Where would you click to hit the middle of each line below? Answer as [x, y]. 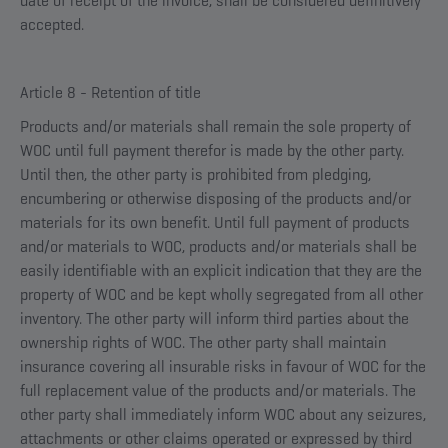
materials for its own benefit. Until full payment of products [215, 222]
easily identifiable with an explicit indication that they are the [221, 270]
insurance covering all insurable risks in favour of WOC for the [223, 366]
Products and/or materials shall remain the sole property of [215, 126]
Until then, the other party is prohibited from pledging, [195, 174]
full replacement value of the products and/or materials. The [218, 390]
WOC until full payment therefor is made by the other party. [212, 150]
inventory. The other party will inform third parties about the [214, 318]
